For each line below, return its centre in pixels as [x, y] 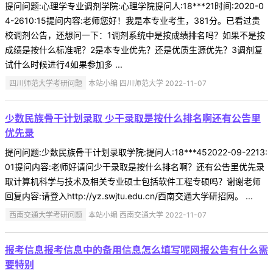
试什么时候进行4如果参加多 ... [64, 64]
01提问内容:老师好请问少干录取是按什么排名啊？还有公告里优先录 [135, 166]
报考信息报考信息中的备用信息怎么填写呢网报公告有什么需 [136, 250]
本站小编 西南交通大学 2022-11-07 [147, 214]
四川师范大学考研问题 [46, 83]
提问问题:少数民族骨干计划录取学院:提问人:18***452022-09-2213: [136, 152]
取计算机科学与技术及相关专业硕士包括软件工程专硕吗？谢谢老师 [133, 181]
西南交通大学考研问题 [46, 214]
